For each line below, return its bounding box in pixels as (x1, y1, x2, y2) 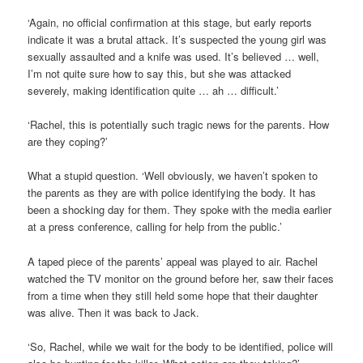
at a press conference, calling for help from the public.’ (28, 219, 283, 235)
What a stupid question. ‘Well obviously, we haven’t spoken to (28, 168, 318, 184)
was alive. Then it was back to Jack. (28, 304, 200, 320)
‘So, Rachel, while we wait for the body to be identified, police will (28, 338, 334, 354)
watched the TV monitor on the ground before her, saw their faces (28, 270, 335, 286)
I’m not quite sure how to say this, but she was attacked (28, 66, 292, 82)
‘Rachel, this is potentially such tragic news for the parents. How (28, 117, 330, 133)
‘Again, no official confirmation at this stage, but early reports (28, 15, 313, 31)
